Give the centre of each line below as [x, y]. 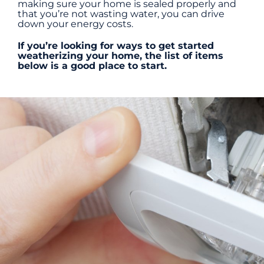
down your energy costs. [75, 24]
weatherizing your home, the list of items [120, 56]
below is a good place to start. [92, 66]
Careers [32, 149]
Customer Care [50, 110]
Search [30, 181]
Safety [29, 71]
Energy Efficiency [56, 32]
